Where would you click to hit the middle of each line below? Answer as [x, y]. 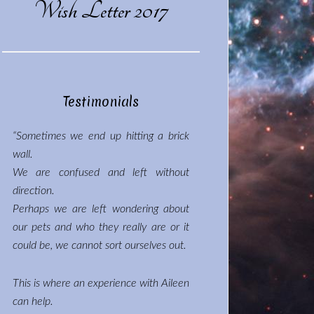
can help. [33, 301]
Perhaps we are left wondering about [101, 209]
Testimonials [101, 102]
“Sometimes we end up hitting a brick [101, 136]
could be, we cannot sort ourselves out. [99, 245]
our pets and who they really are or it [101, 227]
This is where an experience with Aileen [101, 283]
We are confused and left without [101, 172]
